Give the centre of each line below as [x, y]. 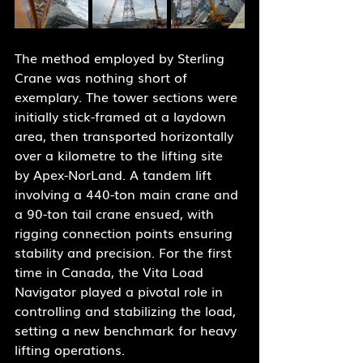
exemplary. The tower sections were [128, 97]
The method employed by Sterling [122, 58]
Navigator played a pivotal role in [121, 291]
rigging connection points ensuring [126, 233]
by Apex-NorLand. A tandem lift [115, 175]
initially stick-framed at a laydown [122, 116]
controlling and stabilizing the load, [127, 311]
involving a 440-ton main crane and [128, 194]
